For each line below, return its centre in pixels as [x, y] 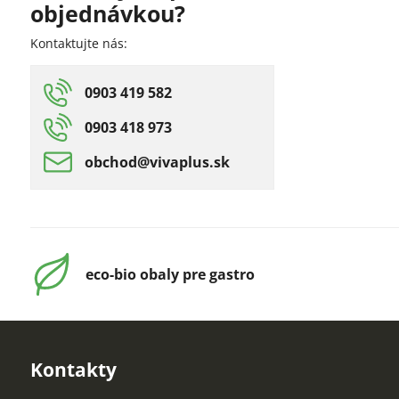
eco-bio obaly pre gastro [170, 274]
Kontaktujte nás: [78, 43]
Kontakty [73, 370]
